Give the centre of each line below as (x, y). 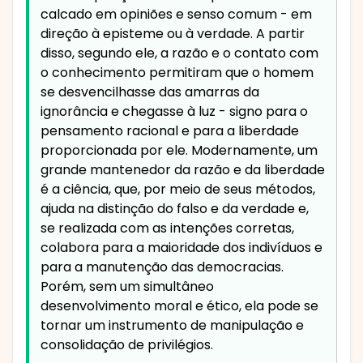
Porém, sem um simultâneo (127, 287)
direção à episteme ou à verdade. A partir (173, 34)
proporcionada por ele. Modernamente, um (179, 151)
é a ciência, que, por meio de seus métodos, (178, 190)
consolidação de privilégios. (127, 345)
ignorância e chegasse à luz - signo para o (174, 112)
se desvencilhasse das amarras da (150, 92)
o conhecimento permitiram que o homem (177, 73)
